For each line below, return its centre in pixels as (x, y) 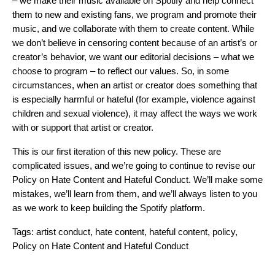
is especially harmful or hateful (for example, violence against (134, 99)
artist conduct (63, 232)
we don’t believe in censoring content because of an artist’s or (135, 43)
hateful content (178, 232)
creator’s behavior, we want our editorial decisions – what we (133, 57)
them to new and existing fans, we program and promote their (134, 14)
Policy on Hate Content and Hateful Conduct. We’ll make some (137, 180)
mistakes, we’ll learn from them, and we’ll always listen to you (135, 194)
